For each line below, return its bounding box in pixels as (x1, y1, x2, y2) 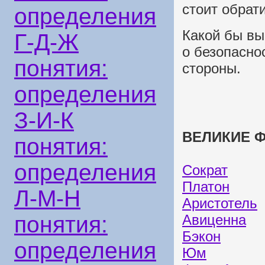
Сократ (182, 162, 228, 179)
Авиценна (182, 212, 246, 228)
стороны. (182, 60, 241, 77)
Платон (182, 179, 230, 195)
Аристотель (182, 195, 257, 212)
